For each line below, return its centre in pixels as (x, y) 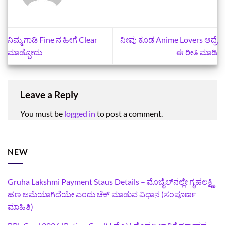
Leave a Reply (50, 94)
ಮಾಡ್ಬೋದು (25, 52)
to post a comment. (129, 114)
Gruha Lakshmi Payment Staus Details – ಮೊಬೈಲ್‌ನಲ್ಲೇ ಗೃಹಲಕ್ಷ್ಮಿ (111, 182)
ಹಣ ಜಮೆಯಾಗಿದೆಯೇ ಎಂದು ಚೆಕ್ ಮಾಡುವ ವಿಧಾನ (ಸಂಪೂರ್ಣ (102, 194)
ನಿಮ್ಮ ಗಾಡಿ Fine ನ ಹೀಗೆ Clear (52, 40)
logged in (80, 114)
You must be (42, 114)
